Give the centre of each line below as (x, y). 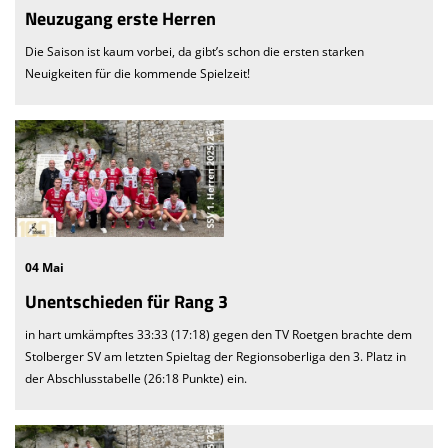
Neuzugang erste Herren (120, 18)
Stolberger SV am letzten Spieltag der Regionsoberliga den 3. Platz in (215, 357)
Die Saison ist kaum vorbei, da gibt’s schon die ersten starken (194, 51)
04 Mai (44, 268)
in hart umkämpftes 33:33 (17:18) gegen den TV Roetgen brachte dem (218, 335)
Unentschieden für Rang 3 (126, 302)
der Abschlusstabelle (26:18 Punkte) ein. (136, 379)
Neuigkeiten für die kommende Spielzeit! (137, 73)
